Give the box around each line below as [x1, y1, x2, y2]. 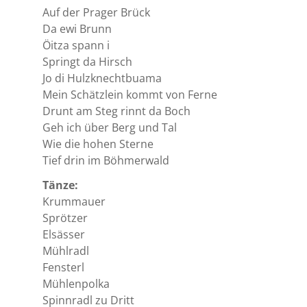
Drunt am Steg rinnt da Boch [42, 102, 191, 119]
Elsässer [42, 225, 85, 242]
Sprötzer [42, 209, 88, 225]
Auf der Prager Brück [42, 3, 150, 20]
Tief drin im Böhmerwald [42, 151, 169, 168]
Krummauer [42, 193, 106, 209]
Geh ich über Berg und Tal [42, 119, 177, 135]
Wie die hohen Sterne [42, 135, 153, 151]
